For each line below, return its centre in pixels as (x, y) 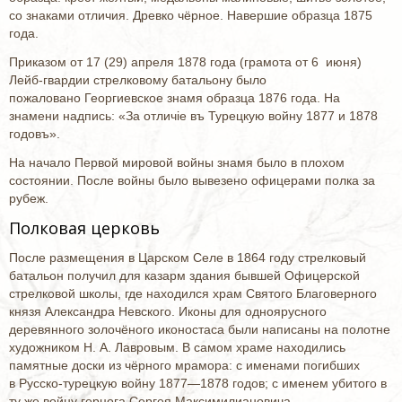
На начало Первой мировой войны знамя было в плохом (177, 162)
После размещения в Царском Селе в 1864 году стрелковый (188, 258)
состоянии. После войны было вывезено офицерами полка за (192, 180)
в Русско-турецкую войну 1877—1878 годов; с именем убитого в (198, 383)
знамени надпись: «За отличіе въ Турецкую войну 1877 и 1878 (193, 116)
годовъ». (35, 134)
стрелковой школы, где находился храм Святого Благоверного (193, 293)
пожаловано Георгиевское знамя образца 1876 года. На (175, 98)
